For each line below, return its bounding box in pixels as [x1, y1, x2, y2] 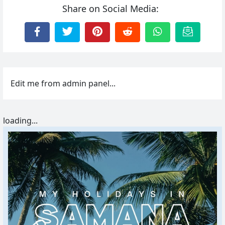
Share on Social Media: [62, 3, 159, 15]
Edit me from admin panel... [11, 78, 116, 89]
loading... [3, 115, 38, 127]
